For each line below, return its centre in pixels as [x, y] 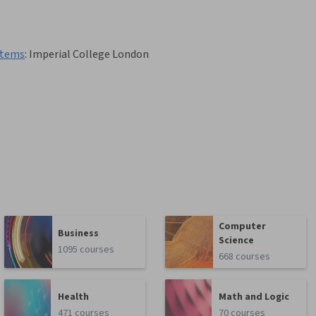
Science [237, 241]
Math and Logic [254, 297]
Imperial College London [89, 55]
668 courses [245, 257]
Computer [243, 227]
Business [79, 234]
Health [74, 297]
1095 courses [86, 250]
